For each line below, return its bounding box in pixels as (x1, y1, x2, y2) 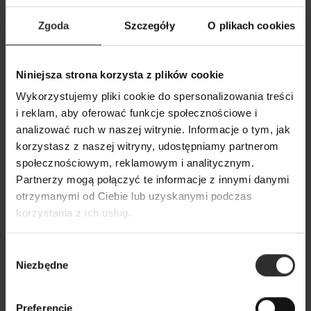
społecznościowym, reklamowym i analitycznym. (16, 157, 254, 169)
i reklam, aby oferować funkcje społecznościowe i (16, 107, 257, 119)
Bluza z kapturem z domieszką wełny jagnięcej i (10, 274, 279, 292)
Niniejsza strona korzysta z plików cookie (16, 68, 224, 81)
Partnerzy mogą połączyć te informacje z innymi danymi (16, 174, 289, 186)
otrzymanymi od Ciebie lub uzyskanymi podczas (16, 190, 252, 203)
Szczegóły (124, 19, 175, 31)
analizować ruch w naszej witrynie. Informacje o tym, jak (16, 124, 290, 136)
